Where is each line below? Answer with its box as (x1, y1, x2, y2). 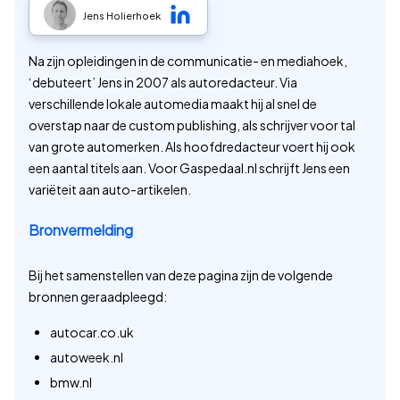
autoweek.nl (50, 348, 123, 365)
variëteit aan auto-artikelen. (29, 180, 191, 197)
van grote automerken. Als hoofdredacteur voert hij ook (29, 137, 355, 154)
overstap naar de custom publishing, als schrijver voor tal (29, 116, 355, 133)
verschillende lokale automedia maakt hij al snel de (29, 95, 317, 112)
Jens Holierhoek (83, 9, 161, 21)
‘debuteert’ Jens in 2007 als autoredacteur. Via (29, 73, 297, 90)
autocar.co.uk (50, 323, 134, 340)
